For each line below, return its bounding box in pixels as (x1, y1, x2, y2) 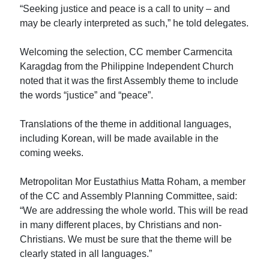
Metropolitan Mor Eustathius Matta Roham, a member (20, 176, 246, 187)
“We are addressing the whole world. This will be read (20, 205, 249, 216)
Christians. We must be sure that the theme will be (20, 234, 232, 244)
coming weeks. (20, 147, 84, 158)
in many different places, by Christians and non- (20, 219, 222, 230)
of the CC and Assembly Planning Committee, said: (20, 190, 238, 201)
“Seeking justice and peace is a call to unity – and (20, 3, 231, 14)
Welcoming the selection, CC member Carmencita (20, 46, 233, 57)
